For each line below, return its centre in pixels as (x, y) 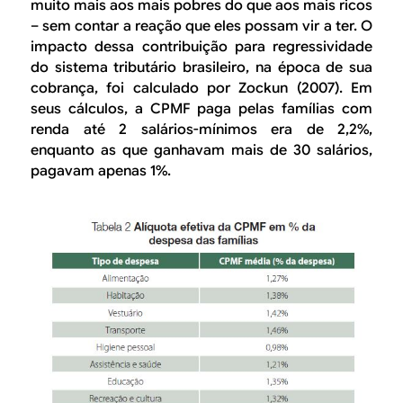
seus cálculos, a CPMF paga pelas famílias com (201, 109)
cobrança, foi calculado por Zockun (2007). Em (201, 89)
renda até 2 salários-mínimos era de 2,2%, (201, 130)
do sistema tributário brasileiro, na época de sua (201, 68)
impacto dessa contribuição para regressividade (201, 47)
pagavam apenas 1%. (101, 171)
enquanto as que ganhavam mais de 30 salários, (201, 151)
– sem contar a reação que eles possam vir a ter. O (201, 27)
